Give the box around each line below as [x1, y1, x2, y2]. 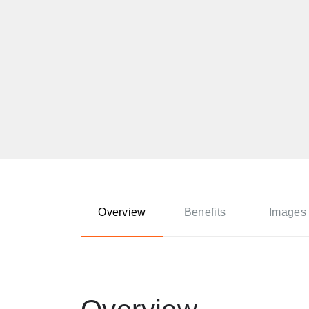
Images [269, 206, 306, 219]
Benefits [183, 206, 226, 219]
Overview [98, 206, 146, 219]
